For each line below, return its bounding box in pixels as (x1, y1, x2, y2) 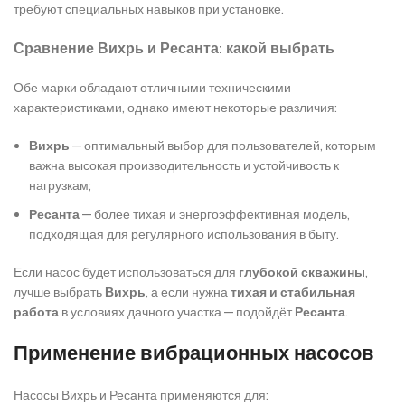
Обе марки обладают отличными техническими (14, 80, 291, 97)
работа (14, 304, 59, 321)
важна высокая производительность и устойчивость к (29, 157, 339, 174)
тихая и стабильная (231, 284, 355, 301)
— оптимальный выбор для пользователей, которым (70, 137, 376, 155)
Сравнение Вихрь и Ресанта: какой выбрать (14, 40, 334, 58)
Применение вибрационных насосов (14, 341, 374, 366)
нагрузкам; (29, 177, 91, 194)
